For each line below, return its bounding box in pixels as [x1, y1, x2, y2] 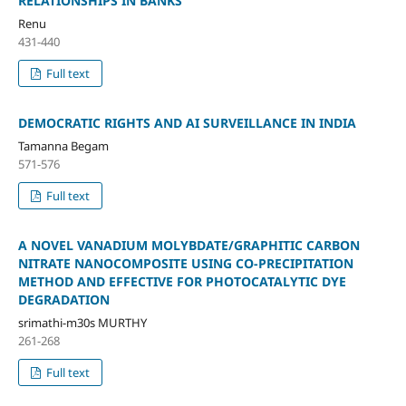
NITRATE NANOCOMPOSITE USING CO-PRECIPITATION [17, 255, 353, 273]
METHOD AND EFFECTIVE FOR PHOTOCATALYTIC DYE [17, 273, 346, 291]
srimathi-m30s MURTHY [17, 314, 147, 332]
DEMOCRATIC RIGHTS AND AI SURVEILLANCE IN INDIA [17, 114, 356, 132]
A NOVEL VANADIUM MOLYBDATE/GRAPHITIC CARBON [17, 237, 360, 255]
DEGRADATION [17, 291, 110, 309]
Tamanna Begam [17, 138, 109, 155]
